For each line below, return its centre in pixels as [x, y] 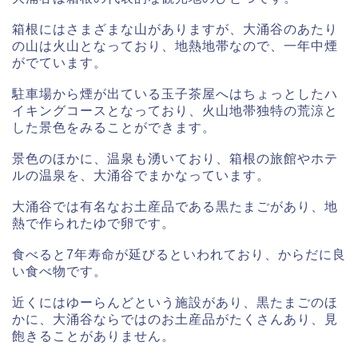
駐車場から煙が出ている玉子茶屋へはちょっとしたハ [175, 94]
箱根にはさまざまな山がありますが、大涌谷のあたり [175, 30]
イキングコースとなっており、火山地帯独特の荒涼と [175, 111]
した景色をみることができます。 [114, 128]
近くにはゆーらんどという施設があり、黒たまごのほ [175, 303]
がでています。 [60, 63]
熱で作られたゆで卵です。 [93, 224]
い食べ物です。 [60, 272]
